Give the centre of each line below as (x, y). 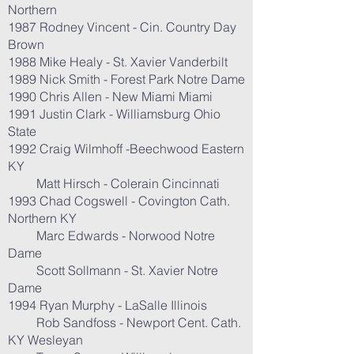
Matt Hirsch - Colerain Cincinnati (114, 183)
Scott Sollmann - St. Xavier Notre (113, 270)
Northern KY (42, 218)
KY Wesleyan (45, 340)
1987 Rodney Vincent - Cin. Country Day (122, 27)
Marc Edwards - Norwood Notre (111, 235)
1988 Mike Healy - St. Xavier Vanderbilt (118, 62)
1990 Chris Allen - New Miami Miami (110, 96)
